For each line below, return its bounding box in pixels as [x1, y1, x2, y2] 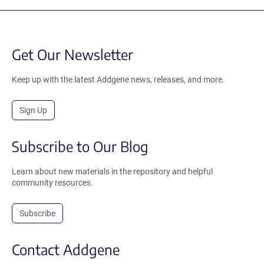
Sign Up [19, 105, 47, 115]
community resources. [12, 177, 93, 187]
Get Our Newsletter [12, 45, 133, 63]
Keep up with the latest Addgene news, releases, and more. [12, 74, 225, 84]
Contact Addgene [12, 240, 120, 258]
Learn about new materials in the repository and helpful [12, 166, 213, 176]
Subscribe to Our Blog [12, 137, 148, 155]
